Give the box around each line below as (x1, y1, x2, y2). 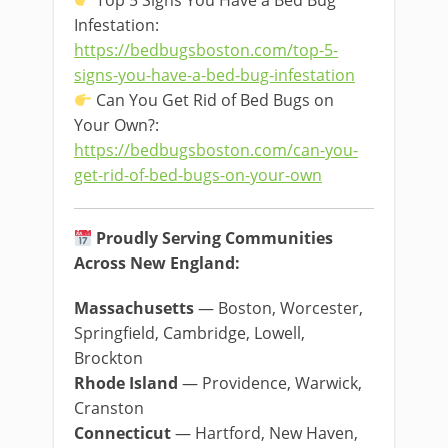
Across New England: (74, 252, 240, 274)
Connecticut (74, 422, 171, 444)
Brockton (74, 347, 143, 369)
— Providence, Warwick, (178, 372, 362, 394)
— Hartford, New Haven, (171, 422, 358, 444)
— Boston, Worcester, (194, 297, 363, 319)
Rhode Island (74, 372, 178, 394)
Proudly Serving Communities (96, 227, 334, 249)
